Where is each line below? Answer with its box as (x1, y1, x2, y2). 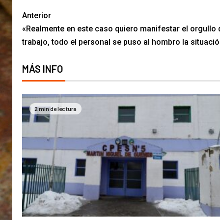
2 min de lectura (34, 105, 77, 112)
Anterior (22, 11, 51, 21)
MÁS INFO (22, 63, 63, 75)
